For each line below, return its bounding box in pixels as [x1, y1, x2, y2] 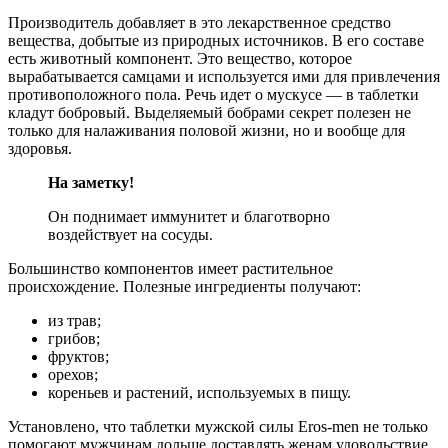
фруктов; [48, 347, 109, 365]
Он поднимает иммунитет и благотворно [48, 207, 330, 225]
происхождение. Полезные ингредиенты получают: [8, 277, 361, 295]
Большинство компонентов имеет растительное [8, 259, 333, 277]
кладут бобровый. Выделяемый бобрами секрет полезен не [8, 103, 411, 121]
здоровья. [8, 139, 72, 157]
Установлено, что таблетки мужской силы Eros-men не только [8, 417, 428, 435]
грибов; [48, 329, 100, 347]
